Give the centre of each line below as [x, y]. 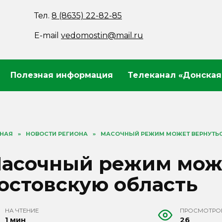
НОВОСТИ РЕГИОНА [57, 134]
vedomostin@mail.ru [102, 35]
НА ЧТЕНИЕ [22, 211]
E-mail [48, 35]
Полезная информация [62, 75]
